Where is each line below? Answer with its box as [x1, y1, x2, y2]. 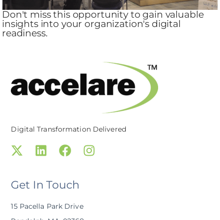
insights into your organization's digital [2, 18, 181, 29]
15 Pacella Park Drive [11, 202, 83, 211]
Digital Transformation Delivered [11, 124, 126, 134]
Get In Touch [11, 178, 80, 192]
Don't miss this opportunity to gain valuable [2, 9, 204, 20]
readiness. [2, 27, 48, 39]
